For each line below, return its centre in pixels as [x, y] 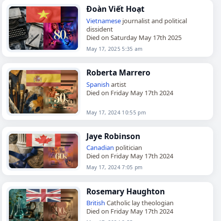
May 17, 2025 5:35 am [115, 49]
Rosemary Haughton [126, 191]
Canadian [100, 148]
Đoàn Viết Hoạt [116, 9]
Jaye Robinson [113, 136]
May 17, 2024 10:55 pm [116, 112]
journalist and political [154, 20]
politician [128, 148]
